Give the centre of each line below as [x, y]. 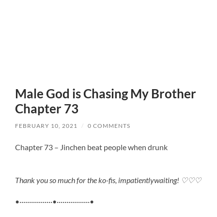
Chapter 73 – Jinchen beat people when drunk [92, 147]
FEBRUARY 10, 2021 [46, 125]
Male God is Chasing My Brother [106, 93]
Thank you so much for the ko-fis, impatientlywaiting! [98, 180]
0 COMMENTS [109, 125]
